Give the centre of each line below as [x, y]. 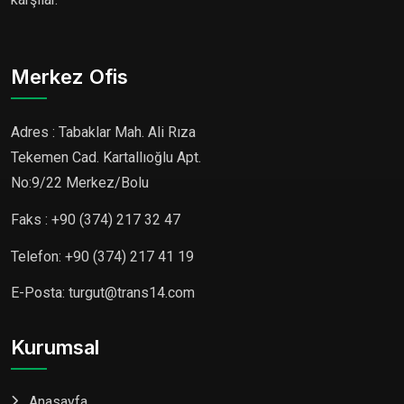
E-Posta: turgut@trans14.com [103, 293]
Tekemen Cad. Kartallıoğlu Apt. [106, 157]
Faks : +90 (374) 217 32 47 [96, 219]
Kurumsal [55, 348]
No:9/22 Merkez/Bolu [80, 183]
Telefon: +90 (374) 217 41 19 [102, 256]
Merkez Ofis [69, 77]
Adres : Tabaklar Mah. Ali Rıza [103, 132]
